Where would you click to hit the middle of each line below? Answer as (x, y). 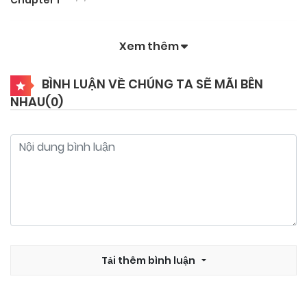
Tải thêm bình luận (149, 260)
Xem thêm (150, 46)
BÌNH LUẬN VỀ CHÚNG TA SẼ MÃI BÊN (152, 84)
